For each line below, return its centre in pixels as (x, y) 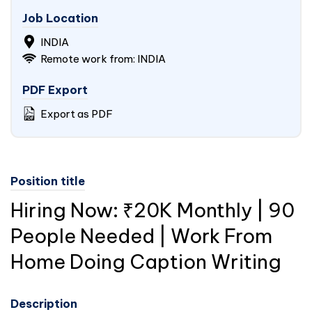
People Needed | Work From (141, 236)
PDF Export (55, 90)
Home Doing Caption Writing (146, 262)
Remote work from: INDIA (102, 59)
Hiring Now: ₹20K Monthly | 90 (153, 210)
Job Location (60, 18)
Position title (48, 181)
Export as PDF (76, 114)
